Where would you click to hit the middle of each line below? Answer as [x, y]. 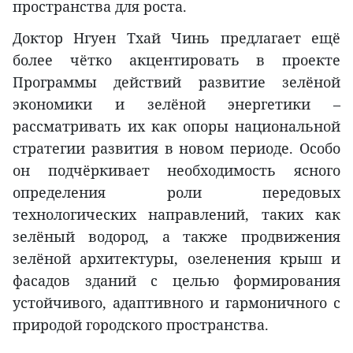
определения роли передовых [176, 192]
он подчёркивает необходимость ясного [176, 170]
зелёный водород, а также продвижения [176, 236]
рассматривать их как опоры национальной [176, 126]
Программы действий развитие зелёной [176, 82]
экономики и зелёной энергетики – [176, 104]
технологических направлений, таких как [176, 214]
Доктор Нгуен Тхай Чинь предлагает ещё [176, 37]
